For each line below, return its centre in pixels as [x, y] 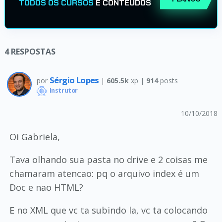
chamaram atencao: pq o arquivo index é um [104, 173]
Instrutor [63, 91]
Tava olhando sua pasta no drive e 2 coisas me [108, 160]
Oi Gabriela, [34, 137]
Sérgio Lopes [75, 80]
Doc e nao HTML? [46, 187]
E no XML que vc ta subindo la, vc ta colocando [108, 210]
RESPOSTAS [33, 52]
